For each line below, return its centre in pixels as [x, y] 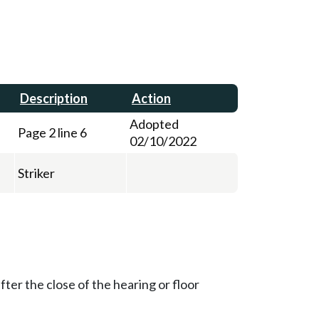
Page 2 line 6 [52, 132]
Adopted [154, 124]
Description [54, 98]
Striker [36, 173]
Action [151, 98]
